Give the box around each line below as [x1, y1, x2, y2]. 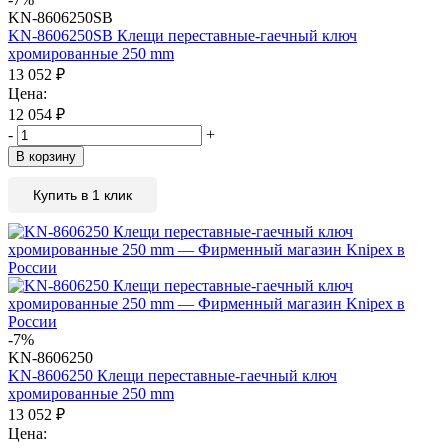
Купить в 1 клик [33, 186, 132, 203]
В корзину [16, 148, 76, 164]
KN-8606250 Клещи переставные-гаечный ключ [8, 366, 337, 384]
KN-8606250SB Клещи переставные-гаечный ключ [8, 26, 357, 44]
